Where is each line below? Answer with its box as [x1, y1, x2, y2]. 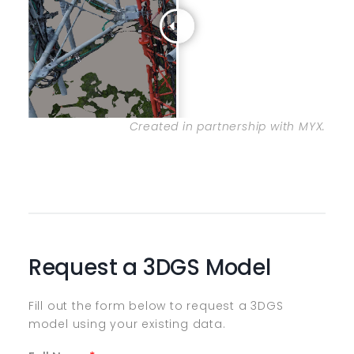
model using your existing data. [28, 316, 226, 333]
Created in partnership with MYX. [129, 119, 326, 135]
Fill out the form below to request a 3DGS [28, 298, 284, 314]
